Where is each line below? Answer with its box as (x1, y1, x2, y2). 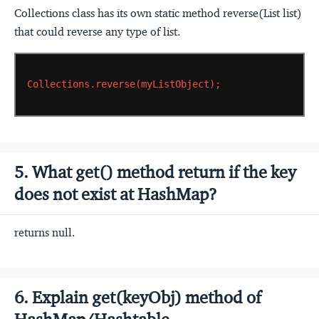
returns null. (14, 225, 75, 239)
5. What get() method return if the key (14, 161, 296, 183)
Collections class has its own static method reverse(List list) (14, 6, 302, 20)
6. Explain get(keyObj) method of (14, 286, 261, 308)
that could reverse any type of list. (14, 24, 180, 38)
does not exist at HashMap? (14, 183, 217, 205)
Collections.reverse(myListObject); (26, 78, 221, 90)
